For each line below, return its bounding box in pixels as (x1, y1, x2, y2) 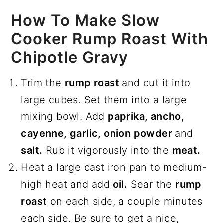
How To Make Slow (11, 11, 160, 30)
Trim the (21, 77, 65, 89)
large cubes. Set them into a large (21, 94, 187, 106)
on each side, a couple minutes (47, 195, 203, 208)
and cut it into (122, 77, 191, 89)
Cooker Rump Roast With (11, 29, 209, 48)
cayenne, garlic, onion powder (21, 127, 175, 140)
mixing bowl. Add (21, 111, 108, 123)
